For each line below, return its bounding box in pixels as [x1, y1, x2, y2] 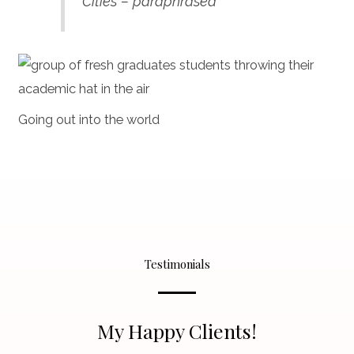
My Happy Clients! [97, 318, 257, 345]
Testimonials [144, 256, 210, 273]
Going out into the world [17, 111, 160, 127]
